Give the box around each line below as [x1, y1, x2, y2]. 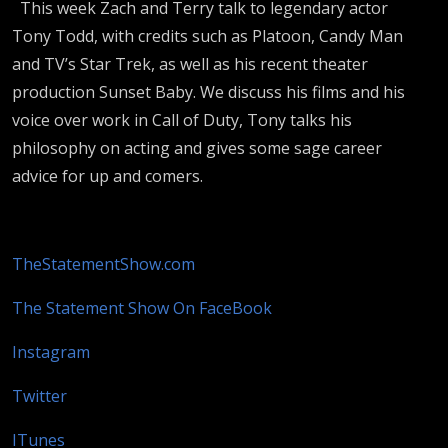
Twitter [12, 384, 67, 407]
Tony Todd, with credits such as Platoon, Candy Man [12, 24, 403, 47]
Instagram [12, 340, 90, 363]
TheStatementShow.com [12, 252, 195, 275]
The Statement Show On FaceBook [12, 296, 272, 319]
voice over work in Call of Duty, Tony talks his [12, 108, 352, 131]
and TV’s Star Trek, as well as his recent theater [12, 52, 368, 75]
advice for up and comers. [12, 164, 203, 187]
